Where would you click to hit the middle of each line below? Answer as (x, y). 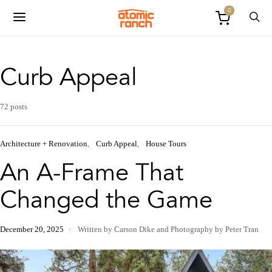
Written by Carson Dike (115, 229)
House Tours (166, 144)
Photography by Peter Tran (215, 229)
